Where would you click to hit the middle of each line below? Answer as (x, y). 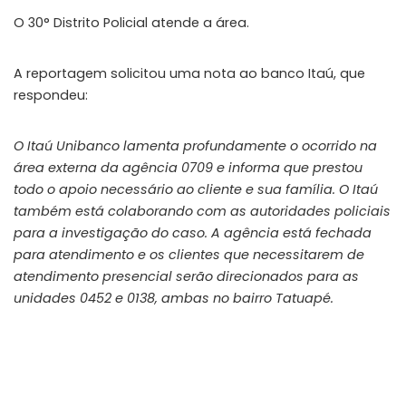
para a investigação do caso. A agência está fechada (193, 232)
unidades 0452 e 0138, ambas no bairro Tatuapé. (174, 298)
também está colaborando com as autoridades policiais (202, 211)
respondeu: (51, 95)
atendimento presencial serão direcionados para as (186, 276)
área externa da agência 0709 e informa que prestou (188, 167)
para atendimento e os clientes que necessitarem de (189, 254)
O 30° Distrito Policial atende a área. (131, 22)
